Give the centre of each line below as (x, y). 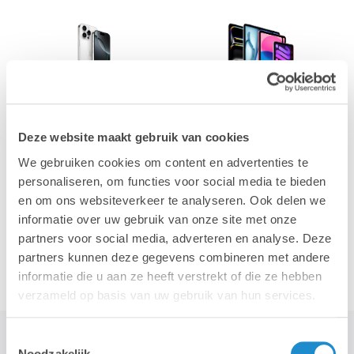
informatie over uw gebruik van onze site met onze (158, 219)
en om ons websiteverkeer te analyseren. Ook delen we (172, 200)
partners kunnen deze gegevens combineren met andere (174, 257)
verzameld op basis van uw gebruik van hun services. (167, 295)
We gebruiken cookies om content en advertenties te (163, 162)
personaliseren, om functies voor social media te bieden (172, 181)
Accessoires (94, 243)
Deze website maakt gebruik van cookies (134, 137)
